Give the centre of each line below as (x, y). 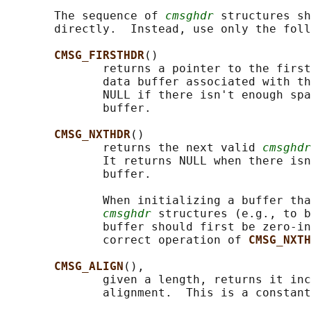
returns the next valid (134, 148)
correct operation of (127, 240)
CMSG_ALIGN (89, 267)
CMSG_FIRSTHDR (99, 56)
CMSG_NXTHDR (92, 135)
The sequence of (85, 16)
